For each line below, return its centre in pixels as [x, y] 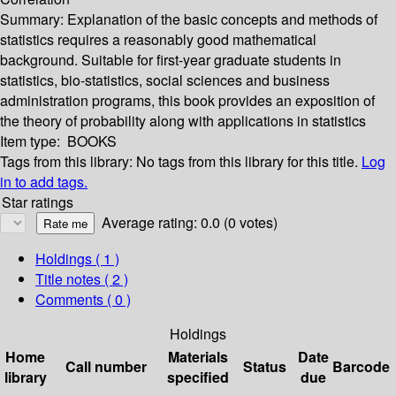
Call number [106, 367]
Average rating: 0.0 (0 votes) [190, 223]
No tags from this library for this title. [247, 162]
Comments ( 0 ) [83, 300]
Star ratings [38, 202]
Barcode [361, 367]
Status [265, 367]
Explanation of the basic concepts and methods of [222, 19]
